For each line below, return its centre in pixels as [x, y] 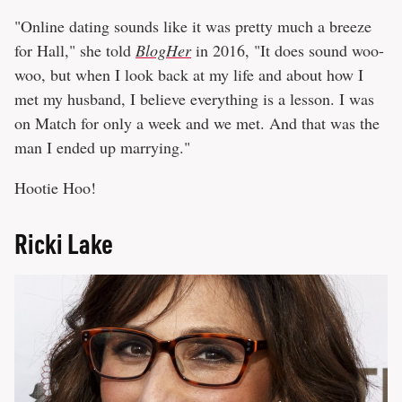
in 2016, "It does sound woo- [288, 50]
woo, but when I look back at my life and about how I [189, 74]
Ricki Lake [64, 243]
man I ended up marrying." [102, 147]
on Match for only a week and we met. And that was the [197, 122]
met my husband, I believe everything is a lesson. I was [194, 98]
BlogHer [163, 50]
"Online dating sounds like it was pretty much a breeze [193, 26]
